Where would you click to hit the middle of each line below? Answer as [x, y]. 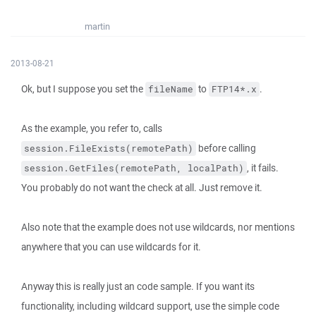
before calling [226, 148]
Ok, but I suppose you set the [83, 89]
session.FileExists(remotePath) [109, 148]
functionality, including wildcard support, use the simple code [150, 306]
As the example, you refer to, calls [92, 128]
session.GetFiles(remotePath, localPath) [134, 168]
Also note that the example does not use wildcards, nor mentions [158, 227]
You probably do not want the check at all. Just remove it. [142, 188]
